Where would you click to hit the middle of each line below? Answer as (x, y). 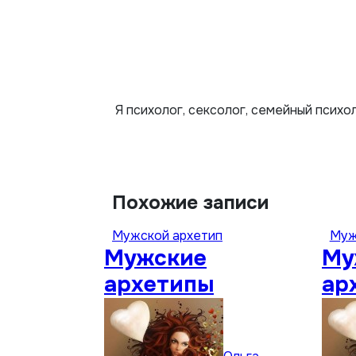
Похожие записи (190, 203)
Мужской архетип (167, 236)
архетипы (159, 284)
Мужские (155, 258)
